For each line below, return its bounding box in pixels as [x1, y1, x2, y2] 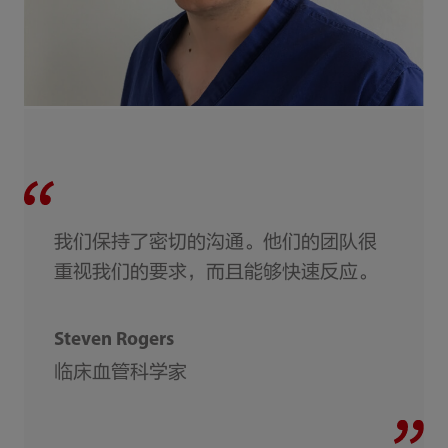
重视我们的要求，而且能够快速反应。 [53, 263, 377, 283]
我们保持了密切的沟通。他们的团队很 [53, 233, 377, 253]
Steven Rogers [53, 330, 174, 350]
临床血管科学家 [53, 364, 187, 384]
